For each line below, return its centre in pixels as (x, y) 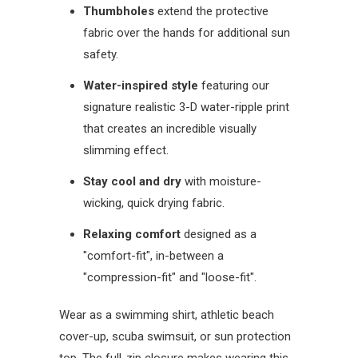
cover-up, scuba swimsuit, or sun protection (175, 337)
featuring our (235, 86)
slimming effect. (126, 151)
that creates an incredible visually (170, 129)
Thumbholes (120, 12)
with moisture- (223, 182)
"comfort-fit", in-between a (153, 256)
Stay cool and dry (134, 182)
